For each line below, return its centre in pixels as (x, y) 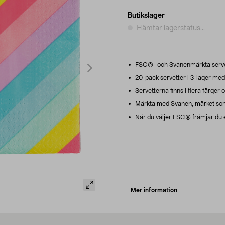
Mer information (154, 190)
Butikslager (146, 15)
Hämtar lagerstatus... (171, 28)
